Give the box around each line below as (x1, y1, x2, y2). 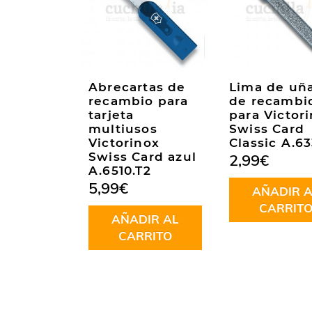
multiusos (88, 122, 157, 136)
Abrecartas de (88, 80, 186, 95)
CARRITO (118, 228, 172, 244)
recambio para (88, 94, 189, 109)
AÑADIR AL (111, 212, 179, 227)
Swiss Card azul (88, 150, 196, 164)
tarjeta (88, 108, 134, 123)
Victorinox (88, 136, 159, 150)
